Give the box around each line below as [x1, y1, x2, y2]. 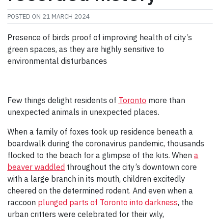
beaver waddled [7, 162, 65, 172]
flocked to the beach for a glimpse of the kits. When [7, 150, 194, 161]
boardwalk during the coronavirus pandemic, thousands [7, 138, 204, 149]
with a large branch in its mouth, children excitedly [7, 174, 185, 184]
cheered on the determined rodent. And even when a [7, 186, 193, 196]
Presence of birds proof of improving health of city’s [7, 32, 192, 43]
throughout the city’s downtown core [65, 162, 197, 172]
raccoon [7, 197, 38, 208]
